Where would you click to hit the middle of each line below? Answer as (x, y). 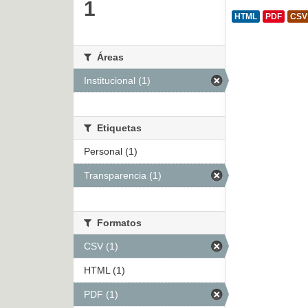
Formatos (118, 223)
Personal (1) (111, 152)
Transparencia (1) (123, 176)
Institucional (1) (117, 81)
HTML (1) (104, 271)
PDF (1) (101, 295)
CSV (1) (101, 246)
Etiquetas (118, 128)
